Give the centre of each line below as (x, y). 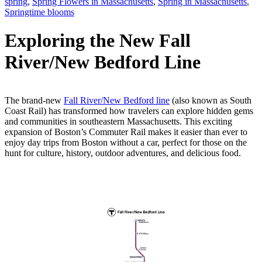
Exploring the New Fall (98, 41)
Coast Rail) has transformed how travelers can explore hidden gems (129, 111)
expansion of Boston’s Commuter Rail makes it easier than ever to (126, 132)
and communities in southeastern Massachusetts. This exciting (118, 121)
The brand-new (34, 100)
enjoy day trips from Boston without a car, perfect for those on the (126, 142)
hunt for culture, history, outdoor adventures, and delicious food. (124, 153)
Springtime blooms (39, 12)
